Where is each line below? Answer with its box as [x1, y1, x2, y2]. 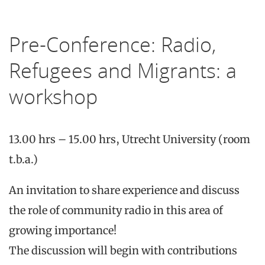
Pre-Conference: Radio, [9, 31, 216, 59]
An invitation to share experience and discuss [9, 183, 240, 198]
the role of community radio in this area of [9, 203, 223, 218]
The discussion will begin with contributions [9, 244, 237, 258]
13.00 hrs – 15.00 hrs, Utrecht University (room [9, 132, 250, 147]
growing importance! [9, 224, 117, 238]
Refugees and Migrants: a [9, 57, 237, 85]
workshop [9, 83, 98, 111]
